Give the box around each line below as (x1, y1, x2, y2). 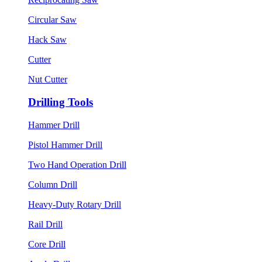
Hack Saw (28, 35, 67, 45)
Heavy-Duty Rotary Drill (28, 199, 121, 209)
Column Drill (28, 179, 77, 189)
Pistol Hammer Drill (28, 139, 102, 150)
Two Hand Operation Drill (28, 159, 126, 170)
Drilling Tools (28, 95, 93, 108)
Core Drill (28, 239, 65, 249)
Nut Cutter (28, 74, 67, 85)
